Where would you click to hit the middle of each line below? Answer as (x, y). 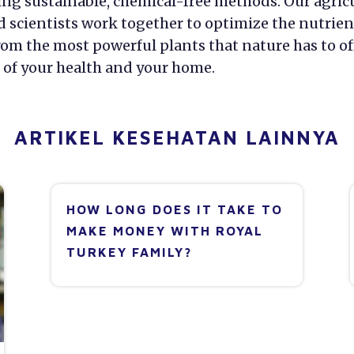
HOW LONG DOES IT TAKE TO (174, 210)
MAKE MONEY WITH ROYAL (164, 231)
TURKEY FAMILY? (129, 252)
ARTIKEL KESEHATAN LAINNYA (177, 137)
